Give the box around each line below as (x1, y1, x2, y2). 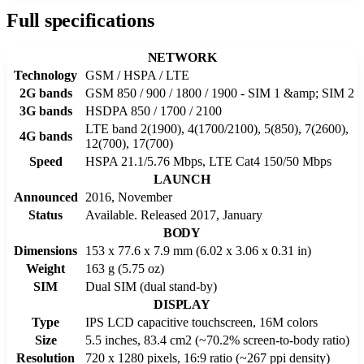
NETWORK (147, 50, 217, 64)
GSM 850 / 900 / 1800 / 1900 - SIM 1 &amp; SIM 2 (85, 85, 354, 100)
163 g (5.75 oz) (85, 261, 164, 275)
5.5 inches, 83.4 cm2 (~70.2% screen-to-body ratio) (85, 332, 349, 347)
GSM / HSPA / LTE (85, 67, 189, 82)
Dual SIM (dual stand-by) (85, 279, 217, 293)
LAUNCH (153, 171, 211, 186)
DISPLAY (154, 297, 210, 311)
